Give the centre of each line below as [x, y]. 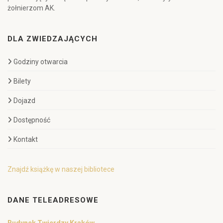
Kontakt [26, 140]
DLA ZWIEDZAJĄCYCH [53, 39]
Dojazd [24, 101]
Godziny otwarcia [41, 62]
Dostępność [32, 120]
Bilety [22, 81]
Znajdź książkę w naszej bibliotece [61, 169]
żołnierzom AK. [31, 8]
